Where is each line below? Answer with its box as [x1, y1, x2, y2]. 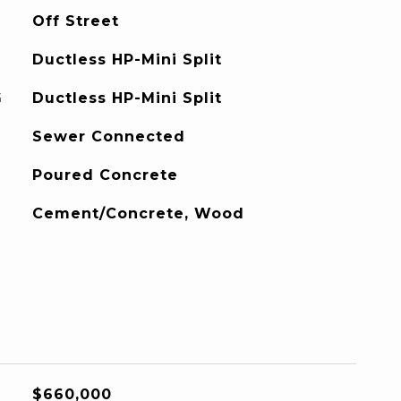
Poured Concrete [31, 166, 178, 183]
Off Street [31, 13, 119, 30]
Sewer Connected [31, 128, 185, 145]
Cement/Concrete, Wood [31, 205, 244, 222]
